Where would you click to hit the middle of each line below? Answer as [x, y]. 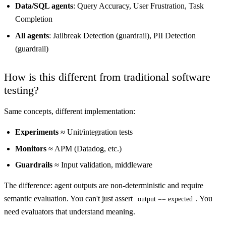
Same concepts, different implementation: [70, 111]
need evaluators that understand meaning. [70, 212]
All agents [32, 35]
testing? [21, 90]
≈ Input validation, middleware [102, 164]
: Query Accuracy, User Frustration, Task [138, 6]
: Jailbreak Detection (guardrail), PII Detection [122, 35]
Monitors [31, 148]
